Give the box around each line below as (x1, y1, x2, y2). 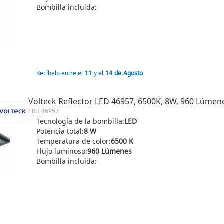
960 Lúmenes (87, 146, 132, 156)
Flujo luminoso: (36, 146, 87, 156)
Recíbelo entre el (36, 69, 83, 77)
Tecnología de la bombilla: (36, 116, 124, 126)
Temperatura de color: (36, 136, 111, 146)
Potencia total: (36, 126, 84, 136)
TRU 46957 (28, 107, 59, 115)
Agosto (123, 69, 143, 77)
